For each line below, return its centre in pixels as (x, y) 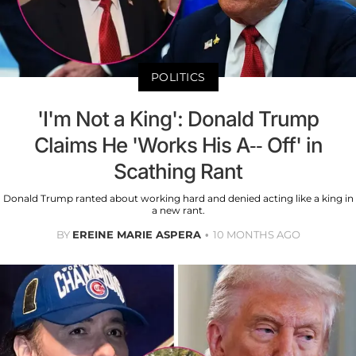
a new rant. (178, 210)
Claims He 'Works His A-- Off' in (178, 145)
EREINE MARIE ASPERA (136, 234)
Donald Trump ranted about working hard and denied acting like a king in (178, 198)
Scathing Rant (178, 171)
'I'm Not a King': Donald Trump (178, 118)
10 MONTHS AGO (256, 234)
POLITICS (178, 77)
